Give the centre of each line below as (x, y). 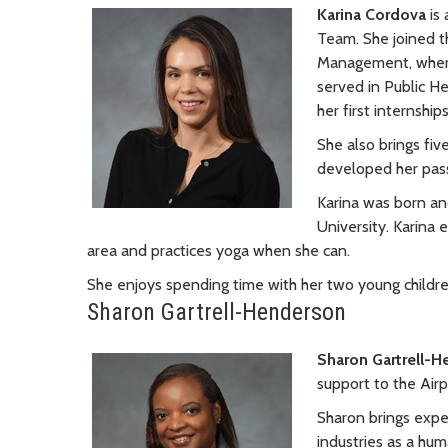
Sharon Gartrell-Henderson (216, 311)
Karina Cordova (371, 14)
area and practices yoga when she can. (218, 250)
